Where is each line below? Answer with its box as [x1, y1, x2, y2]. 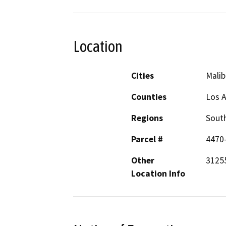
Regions [131, 112, 163, 124]
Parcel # [131, 134, 163, 145]
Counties [131, 91, 166, 103]
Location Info [131, 168, 185, 180]
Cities [131, 70, 154, 82]
